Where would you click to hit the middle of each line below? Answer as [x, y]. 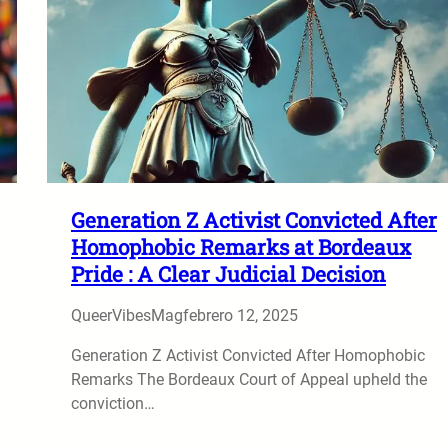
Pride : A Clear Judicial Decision [228, 273]
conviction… [113, 403]
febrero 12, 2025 [240, 315]
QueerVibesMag [127, 315]
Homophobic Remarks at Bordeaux [241, 246]
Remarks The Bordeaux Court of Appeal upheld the [249, 379]
